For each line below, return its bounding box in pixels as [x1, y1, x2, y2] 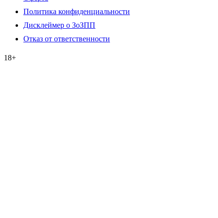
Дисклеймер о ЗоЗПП [23, 20, 95, 29]
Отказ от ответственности [23, 34, 110, 43]
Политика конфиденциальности [23, 7, 130, 16]
